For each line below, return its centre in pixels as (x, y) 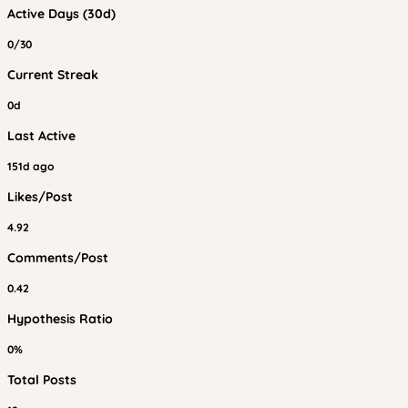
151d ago (31, 166)
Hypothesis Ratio (60, 319)
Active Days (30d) (61, 14)
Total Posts (42, 380)
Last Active (41, 136)
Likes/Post (40, 197)
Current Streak (53, 75)
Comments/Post (58, 258)
